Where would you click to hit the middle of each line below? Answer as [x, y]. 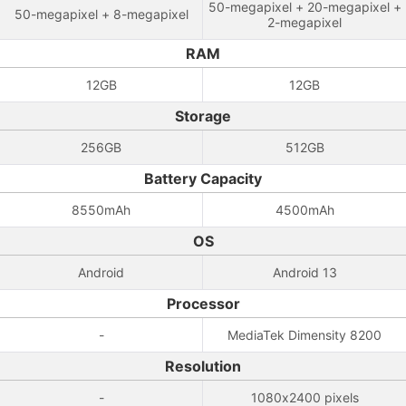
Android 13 [304, 272]
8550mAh [101, 210]
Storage [203, 116]
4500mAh [304, 210]
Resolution [203, 366]
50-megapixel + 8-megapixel [101, 14]
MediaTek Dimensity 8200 [304, 335]
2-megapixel [304, 22]
